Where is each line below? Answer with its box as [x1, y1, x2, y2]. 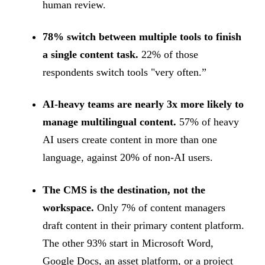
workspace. [43, 201, 94, 214]
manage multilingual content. [43, 116, 176, 128]
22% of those [138, 49, 198, 61]
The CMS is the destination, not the [43, 183, 205, 196]
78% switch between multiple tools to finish [43, 31, 241, 43]
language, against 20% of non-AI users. [43, 151, 213, 164]
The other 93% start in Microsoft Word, [43, 237, 214, 249]
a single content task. [43, 49, 138, 61]
